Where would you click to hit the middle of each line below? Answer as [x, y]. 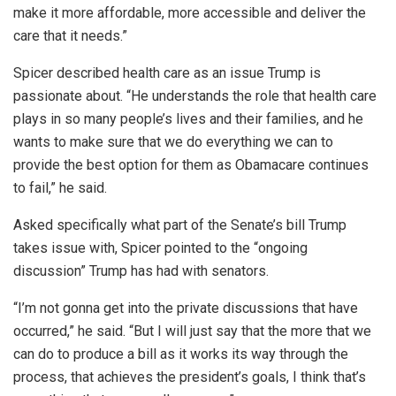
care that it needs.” [70, 35]
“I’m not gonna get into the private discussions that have [186, 308]
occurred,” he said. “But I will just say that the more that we [192, 331]
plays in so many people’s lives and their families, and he [188, 118]
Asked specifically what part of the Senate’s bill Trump [180, 225]
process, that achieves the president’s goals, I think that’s [190, 377]
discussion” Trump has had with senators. [141, 270]
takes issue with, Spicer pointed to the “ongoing [160, 247]
